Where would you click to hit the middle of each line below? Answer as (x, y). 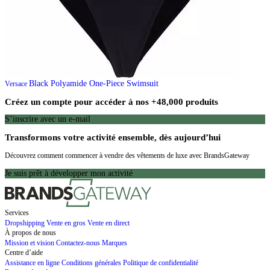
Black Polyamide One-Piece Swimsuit (94, 84)
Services (17, 212)
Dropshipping (25, 223)
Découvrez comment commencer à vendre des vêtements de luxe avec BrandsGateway (127, 156)
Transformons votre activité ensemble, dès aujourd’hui (113, 137)
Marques (115, 243)
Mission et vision (30, 243)
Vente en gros (66, 223)
